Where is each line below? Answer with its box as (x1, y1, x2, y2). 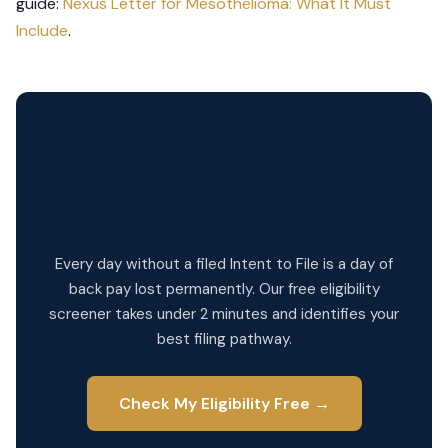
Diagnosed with (135, 164, 313, 196)
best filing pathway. (156, 329, 292, 349)
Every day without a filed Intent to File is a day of (55, 254, 393, 274)
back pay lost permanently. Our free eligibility (68, 279, 380, 299)
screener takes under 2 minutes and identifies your (49, 304, 399, 324)
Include (16, 20, 68, 41)
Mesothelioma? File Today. (72, 204, 376, 236)
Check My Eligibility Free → (118, 393, 330, 414)
